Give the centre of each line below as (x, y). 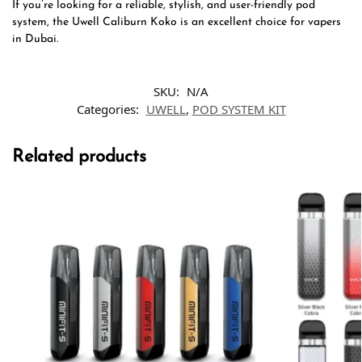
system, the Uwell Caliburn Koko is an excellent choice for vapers (177, 22)
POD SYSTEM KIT (239, 109)
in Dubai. (35, 39)
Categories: (109, 109)
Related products (79, 158)
